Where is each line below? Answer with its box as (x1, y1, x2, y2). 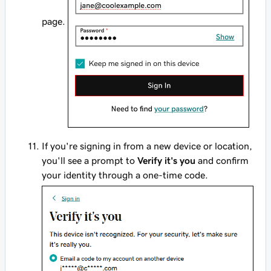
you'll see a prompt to (42, 155, 137, 165)
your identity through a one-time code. (42, 169, 208, 180)
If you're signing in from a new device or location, (42, 140, 252, 151)
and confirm (195, 155, 249, 165)
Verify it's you (137, 155, 195, 165)
